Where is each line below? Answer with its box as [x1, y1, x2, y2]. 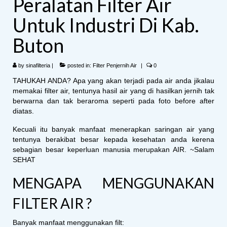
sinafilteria [26, 62, 50, 68]
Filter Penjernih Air [93, 62, 137, 68]
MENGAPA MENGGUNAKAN [13, 174, 214, 192]
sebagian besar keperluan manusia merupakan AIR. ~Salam [13, 145, 214, 154]
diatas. [13, 106, 34, 115]
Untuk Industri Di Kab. [13, 13, 199, 36]
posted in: [66, 62, 93, 68]
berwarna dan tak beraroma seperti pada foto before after [13, 96, 214, 105]
